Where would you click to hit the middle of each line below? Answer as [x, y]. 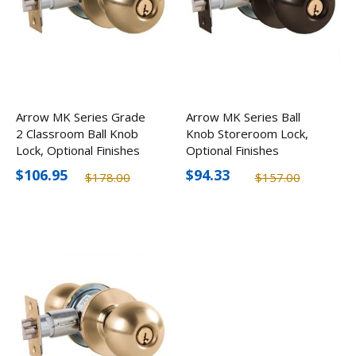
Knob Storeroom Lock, [247, 133]
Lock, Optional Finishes [78, 150]
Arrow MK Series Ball [243, 116]
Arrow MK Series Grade [81, 116]
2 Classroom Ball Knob [77, 133]
